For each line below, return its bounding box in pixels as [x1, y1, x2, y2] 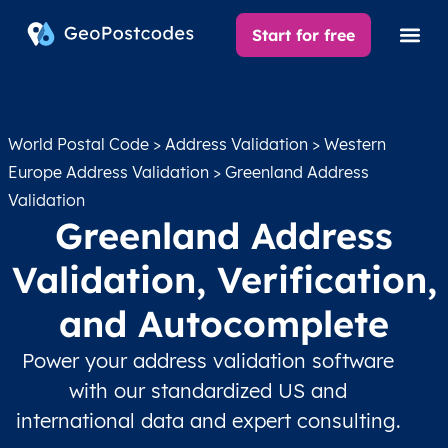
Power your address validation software [22, 348, 394, 373]
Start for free [252, 25, 356, 45]
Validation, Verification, [11, 257, 437, 302]
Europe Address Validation [8, 162, 209, 182]
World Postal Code [8, 134, 149, 154]
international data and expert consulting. [15, 408, 401, 433]
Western [324, 134, 386, 154]
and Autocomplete [59, 301, 389, 346]
